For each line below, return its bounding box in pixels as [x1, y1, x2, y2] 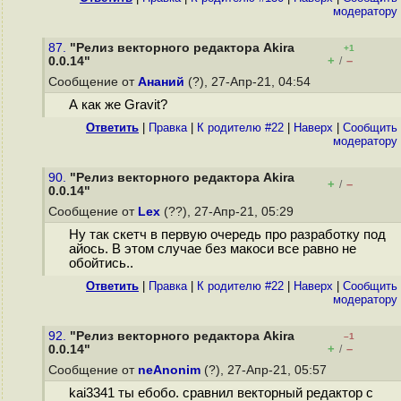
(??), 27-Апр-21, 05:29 [160, 205, 297, 218]
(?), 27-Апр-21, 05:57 [200, 363, 330, 377]
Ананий [138, 75, 184, 89]
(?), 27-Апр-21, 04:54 [184, 75, 314, 89]
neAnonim [138, 363, 200, 377]
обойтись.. [68, 256, 133, 271]
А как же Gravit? [68, 98, 167, 113]
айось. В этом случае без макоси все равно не [68, 242, 356, 257]
